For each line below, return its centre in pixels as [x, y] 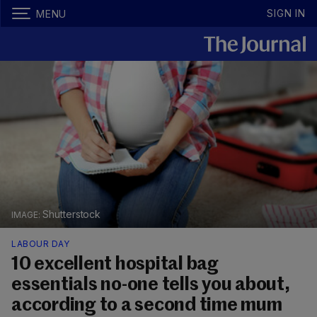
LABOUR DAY [40, 244]
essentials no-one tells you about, [151, 286]
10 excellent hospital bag [115, 265]
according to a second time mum [147, 306]
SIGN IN [286, 13]
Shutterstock [71, 214]
